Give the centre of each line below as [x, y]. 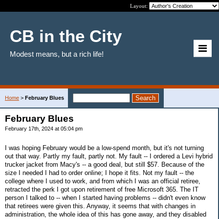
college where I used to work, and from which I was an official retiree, [103, 181]
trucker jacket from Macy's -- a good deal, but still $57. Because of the [105, 164]
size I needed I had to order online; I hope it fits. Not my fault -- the [99, 173]
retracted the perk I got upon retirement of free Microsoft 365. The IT [102, 189]
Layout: [140, 6]
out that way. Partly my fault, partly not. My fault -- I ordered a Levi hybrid [109, 156]
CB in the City [66, 36]
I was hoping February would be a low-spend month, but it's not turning [104, 148]
